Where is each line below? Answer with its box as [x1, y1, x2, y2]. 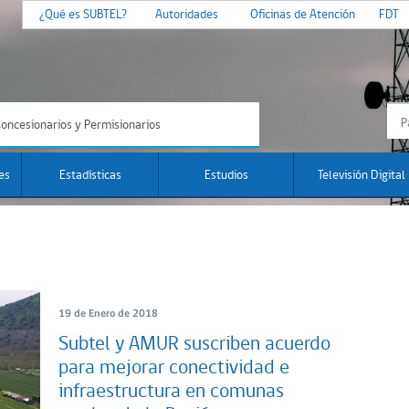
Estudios [204, 169, 248, 183]
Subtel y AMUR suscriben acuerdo [58, 333, 330, 355]
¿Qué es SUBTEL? [39, 8, 127, 22]
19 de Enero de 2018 [58, 308, 158, 320]
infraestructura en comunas [58, 381, 284, 403]
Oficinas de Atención [250, 8, 355, 22]
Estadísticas [58, 169, 121, 183]
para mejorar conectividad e [58, 357, 289, 379]
